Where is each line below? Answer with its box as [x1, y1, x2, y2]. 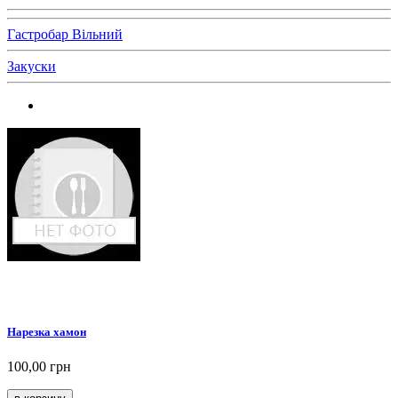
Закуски [7, 58, 56, 74]
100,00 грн [7, 358, 71, 374]
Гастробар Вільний [7, 26, 123, 42]
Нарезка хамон [7, 324, 86, 338]
